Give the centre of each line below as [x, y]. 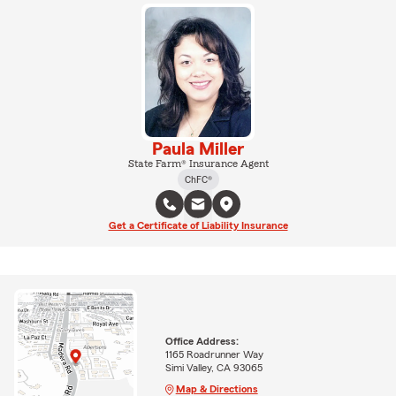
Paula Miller [198, 149]
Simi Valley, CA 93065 [213, 367]
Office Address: [202, 341]
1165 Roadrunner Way [214, 354]
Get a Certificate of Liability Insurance [198, 225]
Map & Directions [217, 388]
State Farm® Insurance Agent [198, 163]
